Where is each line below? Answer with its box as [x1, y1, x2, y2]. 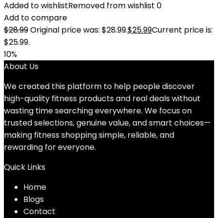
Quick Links [4, 162, 45, 173]
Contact [23, 206, 55, 217]
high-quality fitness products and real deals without [4, 93, 200, 104]
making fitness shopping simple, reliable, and [4, 129, 174, 141]
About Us [4, 61, 38, 72]
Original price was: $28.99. [30, 24, 127, 36]
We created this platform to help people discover [4, 81, 195, 92]
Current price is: [152, 24, 213, 36]
